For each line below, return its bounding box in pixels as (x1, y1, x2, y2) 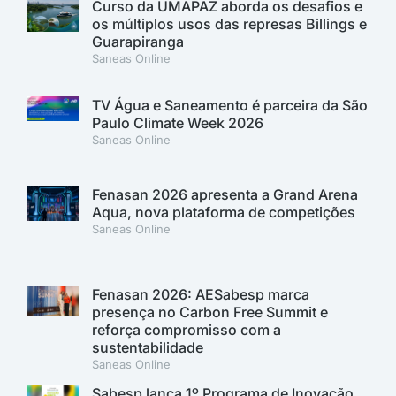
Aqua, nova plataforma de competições (92, 203, 355, 222)
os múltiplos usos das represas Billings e (92, 15, 367, 34)
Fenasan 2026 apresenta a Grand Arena (92, 186, 358, 204)
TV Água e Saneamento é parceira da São (92, 96, 368, 115)
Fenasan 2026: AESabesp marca (92, 286, 309, 304)
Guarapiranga (92, 33, 184, 51)
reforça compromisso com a (92, 321, 281, 339)
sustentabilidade (92, 339, 203, 357)
